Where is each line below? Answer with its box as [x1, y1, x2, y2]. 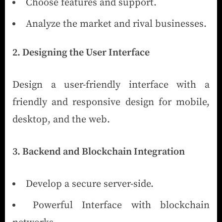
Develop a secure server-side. [26, 177, 154, 190]
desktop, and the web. [12, 113, 110, 126]
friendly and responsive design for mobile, [12, 96, 210, 109]
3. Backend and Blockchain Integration [12, 145, 185, 158]
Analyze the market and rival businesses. [26, 18, 207, 31]
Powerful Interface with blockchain [32, 199, 210, 212]
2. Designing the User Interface [12, 46, 150, 59]
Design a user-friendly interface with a [12, 78, 210, 91]
